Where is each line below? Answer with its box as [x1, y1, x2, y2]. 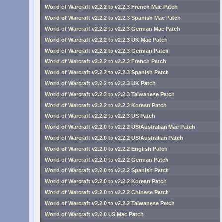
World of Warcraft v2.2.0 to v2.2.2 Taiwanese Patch [45, 200, 175, 206]
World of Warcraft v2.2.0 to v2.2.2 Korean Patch [45, 178, 166, 184]
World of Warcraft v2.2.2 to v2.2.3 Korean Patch [45, 102, 166, 108]
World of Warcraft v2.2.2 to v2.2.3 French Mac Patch [45, 4, 178, 10]
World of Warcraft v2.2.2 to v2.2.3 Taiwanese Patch [45, 91, 175, 97]
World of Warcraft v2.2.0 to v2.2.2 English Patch [45, 146, 167, 152]
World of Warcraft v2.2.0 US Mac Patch [45, 211, 144, 217]
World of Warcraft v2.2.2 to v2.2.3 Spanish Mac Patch [45, 15, 181, 21]
